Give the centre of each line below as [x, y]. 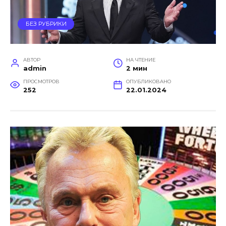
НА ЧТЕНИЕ [140, 60]
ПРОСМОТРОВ [41, 82]
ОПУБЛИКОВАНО [148, 82]
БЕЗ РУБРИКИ [46, 24]
